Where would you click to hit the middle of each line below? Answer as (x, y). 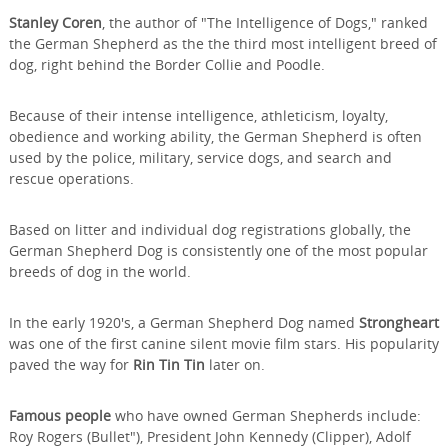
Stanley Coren (55, 22)
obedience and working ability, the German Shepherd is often (215, 136)
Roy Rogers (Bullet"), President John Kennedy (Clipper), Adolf (209, 436)
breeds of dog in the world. (99, 271)
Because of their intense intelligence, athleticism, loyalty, (198, 115)
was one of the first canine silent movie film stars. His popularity (223, 343)
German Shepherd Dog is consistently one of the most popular (218, 250)
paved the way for (70, 364)
